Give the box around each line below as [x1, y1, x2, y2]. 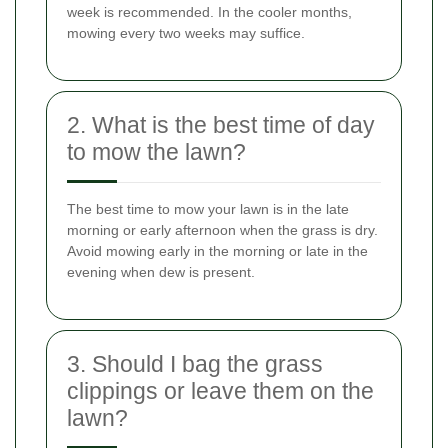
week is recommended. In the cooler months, [67, 3, 352, 20]
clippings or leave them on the [67, 377, 374, 404]
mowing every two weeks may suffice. [67, 24, 305, 41]
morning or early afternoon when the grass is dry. [67, 221, 378, 238]
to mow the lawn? [67, 138, 246, 165]
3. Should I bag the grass [67, 350, 323, 377]
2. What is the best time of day [67, 111, 375, 138]
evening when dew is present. [67, 263, 255, 280]
